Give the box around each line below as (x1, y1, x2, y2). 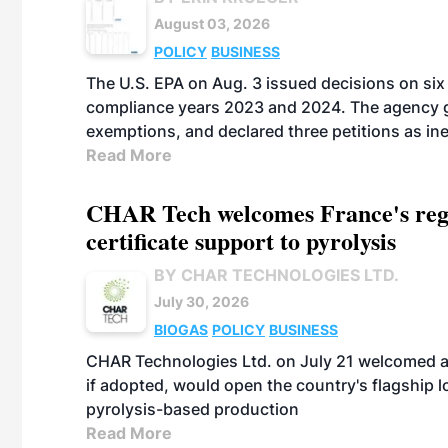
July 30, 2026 (154, 293, 249, 310)
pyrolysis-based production (86, 399, 299, 419)
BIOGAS (154, 321, 208, 338)
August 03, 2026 (154, 15, 270, 32)
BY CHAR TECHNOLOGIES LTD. (154, 265, 399, 285)
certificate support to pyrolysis (86, 223, 396, 258)
